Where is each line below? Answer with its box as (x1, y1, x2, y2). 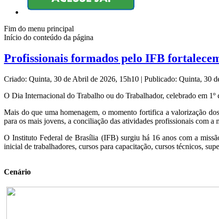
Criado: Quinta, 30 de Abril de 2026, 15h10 (4, 75, 141, 84)
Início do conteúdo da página (4, 33, 93, 42)
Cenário (4, 168, 31, 176)
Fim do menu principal (4, 24, 74, 33)
